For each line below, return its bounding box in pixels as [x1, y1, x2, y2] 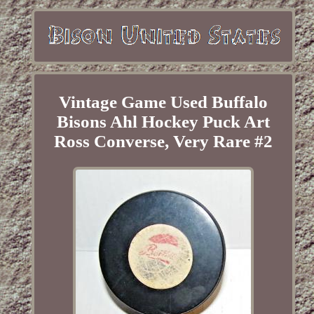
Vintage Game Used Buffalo [58, 93, 268, 112]
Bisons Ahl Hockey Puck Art [56, 112, 270, 132]
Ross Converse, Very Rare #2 [53, 132, 273, 151]
